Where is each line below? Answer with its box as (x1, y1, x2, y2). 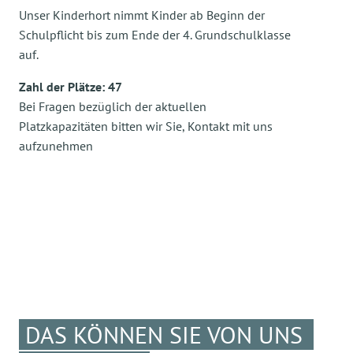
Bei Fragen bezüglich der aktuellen (19, 98, 206, 114)
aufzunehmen (19, 138, 93, 154)
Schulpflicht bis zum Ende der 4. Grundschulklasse (19, 27, 291, 43)
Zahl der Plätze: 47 (19, 79, 122, 95)
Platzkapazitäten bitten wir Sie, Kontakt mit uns (19, 118, 273, 134)
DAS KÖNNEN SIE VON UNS (25, 319, 303, 350)
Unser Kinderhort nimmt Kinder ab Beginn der (19, 7, 265, 23)
